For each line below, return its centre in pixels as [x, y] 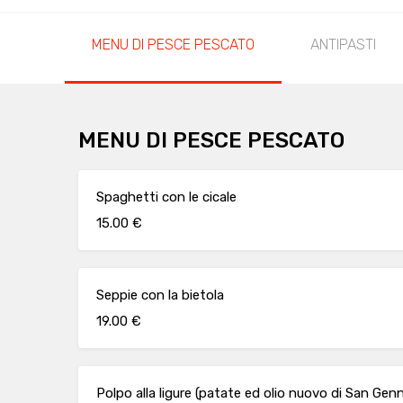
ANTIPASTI [343, 45]
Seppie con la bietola [160, 295]
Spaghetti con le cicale [166, 197]
